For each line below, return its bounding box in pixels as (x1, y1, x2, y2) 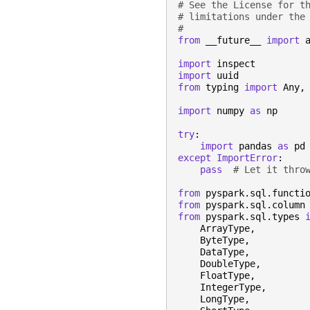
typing (206, 82, 239, 93)
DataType (200, 246, 244, 258)
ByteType (200, 235, 244, 246)
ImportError (217, 152, 277, 164)
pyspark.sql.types (206, 211, 300, 223)
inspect (217, 58, 255, 70)
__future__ (206, 35, 261, 46)
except (178, 152, 211, 164)
